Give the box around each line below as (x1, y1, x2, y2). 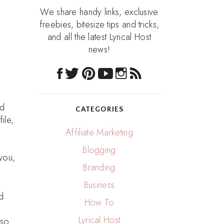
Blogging (82, 143, 116, 156)
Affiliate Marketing (65, 126, 133, 139)
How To (84, 196, 114, 209)
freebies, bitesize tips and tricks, (39, 18, 159, 31)
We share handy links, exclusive (40, 5, 158, 18)
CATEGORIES (75, 105, 123, 113)
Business (83, 178, 115, 191)
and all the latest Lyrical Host (47, 30, 151, 43)
